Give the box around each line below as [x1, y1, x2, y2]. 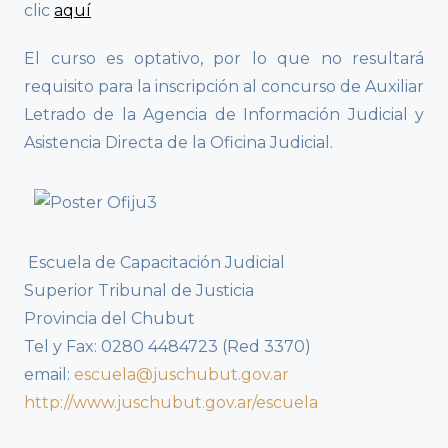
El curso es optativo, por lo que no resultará [24, 49, 424, 69]
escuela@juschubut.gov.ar [74, 365, 289, 385]
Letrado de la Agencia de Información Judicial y [24, 105, 424, 125]
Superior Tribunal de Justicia [24, 281, 254, 301]
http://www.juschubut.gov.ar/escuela [24, 393, 318, 413]
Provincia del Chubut [24, 309, 195, 329]
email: [24, 365, 74, 385]
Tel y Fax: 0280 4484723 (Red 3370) [24, 337, 311, 357]
